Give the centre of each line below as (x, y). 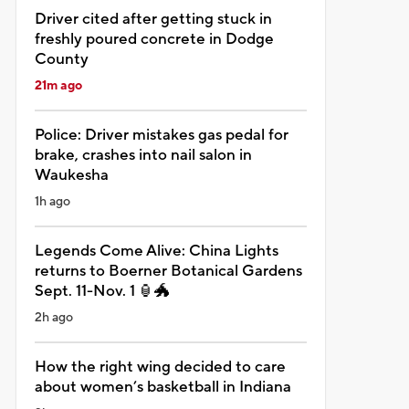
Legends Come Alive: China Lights (156, 251)
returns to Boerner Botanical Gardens (168, 271)
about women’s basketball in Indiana (163, 387)
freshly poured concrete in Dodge (154, 39)
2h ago (53, 317)
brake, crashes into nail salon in (143, 155)
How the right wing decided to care (160, 367)
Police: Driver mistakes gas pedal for (161, 135)
